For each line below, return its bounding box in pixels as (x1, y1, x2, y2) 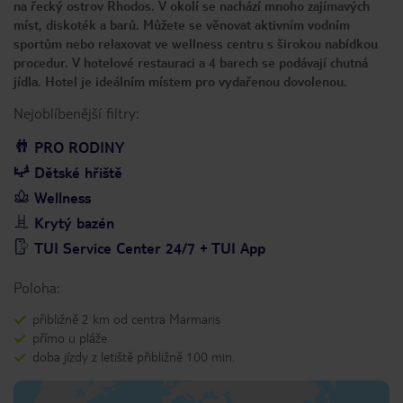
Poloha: (13, 278, 59, 297)
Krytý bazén (34, 213, 114, 232)
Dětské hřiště (34, 163, 122, 182)
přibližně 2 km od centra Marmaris (32, 310, 220, 327)
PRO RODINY (34, 138, 124, 157)
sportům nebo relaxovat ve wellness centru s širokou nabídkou (13, 35, 378, 51)
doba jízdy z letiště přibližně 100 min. (32, 348, 235, 364)
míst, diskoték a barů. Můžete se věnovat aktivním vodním (13, 16, 350, 32)
